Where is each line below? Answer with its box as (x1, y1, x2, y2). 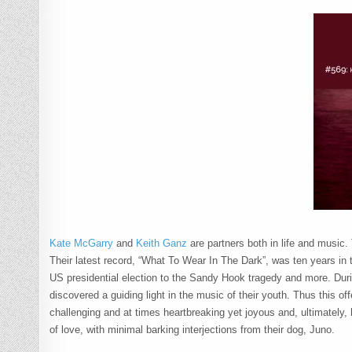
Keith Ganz (136, 236, 188, 249)
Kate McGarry (49, 236, 117, 249)
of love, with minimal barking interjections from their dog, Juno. (49, 323, 335, 335)
